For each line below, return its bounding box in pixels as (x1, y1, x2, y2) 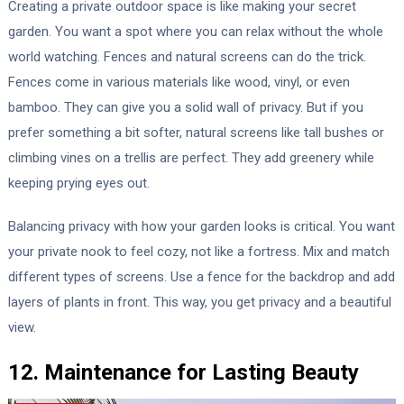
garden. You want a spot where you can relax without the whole (7, 23, 383, 41)
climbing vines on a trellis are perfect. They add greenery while (7, 150, 374, 167)
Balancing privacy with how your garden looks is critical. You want (7, 218, 395, 235)
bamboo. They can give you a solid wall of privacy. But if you (7, 99, 363, 116)
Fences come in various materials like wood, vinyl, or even (7, 74, 350, 91)
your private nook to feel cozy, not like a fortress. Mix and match (7, 243, 390, 261)
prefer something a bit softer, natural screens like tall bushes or (7, 124, 384, 142)
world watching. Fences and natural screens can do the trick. (7, 49, 366, 66)
